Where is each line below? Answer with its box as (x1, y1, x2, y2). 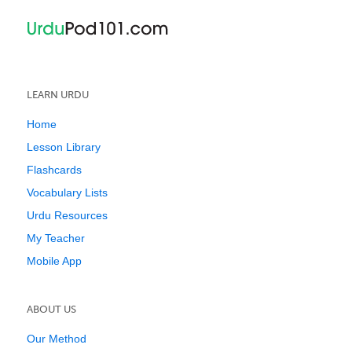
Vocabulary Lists (27, 186, 108, 199)
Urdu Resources (27, 209, 108, 222)
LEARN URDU (27, 89, 89, 101)
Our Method (27, 332, 86, 345)
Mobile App (27, 255, 82, 267)
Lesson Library (27, 141, 101, 153)
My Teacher (27, 232, 85, 244)
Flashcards (27, 163, 82, 176)
